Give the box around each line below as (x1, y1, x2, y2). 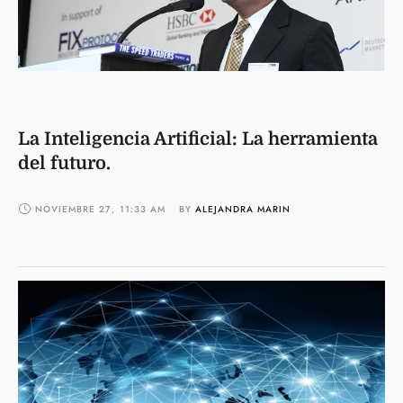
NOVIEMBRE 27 (35, 201, 112, 216)
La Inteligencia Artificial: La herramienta (18, 128, 378, 149)
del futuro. (18, 152, 111, 174)
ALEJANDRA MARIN (195, 201, 291, 216)
